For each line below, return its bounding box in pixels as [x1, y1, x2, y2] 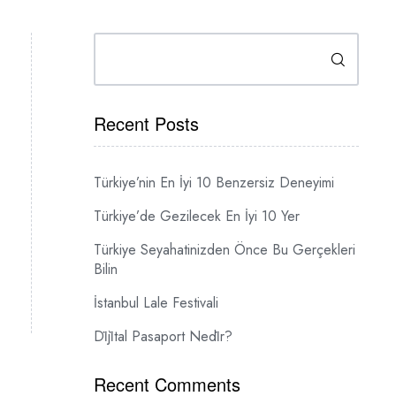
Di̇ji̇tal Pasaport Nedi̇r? [94, 326, 232, 346]
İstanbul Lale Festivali [94, 293, 218, 313]
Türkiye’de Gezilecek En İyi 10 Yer [94, 206, 300, 226]
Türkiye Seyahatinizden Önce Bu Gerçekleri [94, 240, 355, 260]
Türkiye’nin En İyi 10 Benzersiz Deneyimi [94, 172, 334, 193]
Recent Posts [94, 110, 199, 136]
